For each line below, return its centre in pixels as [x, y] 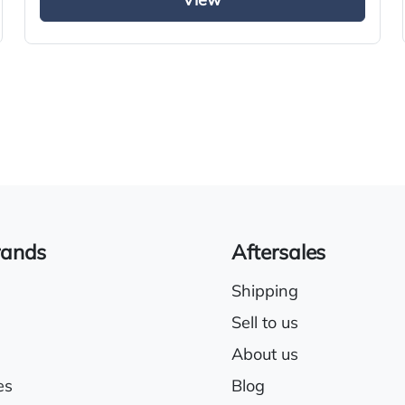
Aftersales [279, 254]
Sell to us [265, 324]
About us [265, 355]
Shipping [265, 292]
